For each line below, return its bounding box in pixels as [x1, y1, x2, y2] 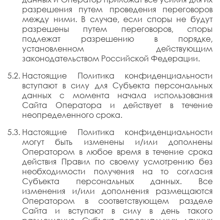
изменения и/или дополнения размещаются [22, 186, 213, 196]
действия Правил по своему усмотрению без [22, 157, 213, 166]
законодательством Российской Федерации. [22, 54, 200, 63]
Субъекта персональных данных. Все [22, 176, 213, 186]
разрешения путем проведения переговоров [22, 4, 213, 14]
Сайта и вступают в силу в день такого [22, 206, 213, 216]
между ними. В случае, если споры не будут [22, 14, 213, 24]
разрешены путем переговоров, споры [22, 24, 213, 34]
